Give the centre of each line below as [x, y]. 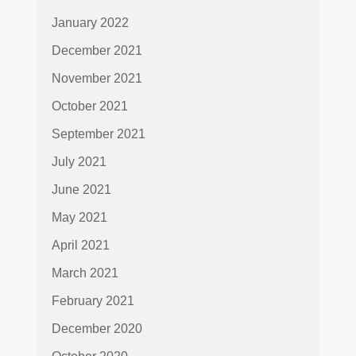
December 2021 [97, 51]
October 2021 [89, 106]
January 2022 [90, 23]
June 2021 [81, 190]
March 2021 [85, 273]
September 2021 [98, 134]
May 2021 [79, 218]
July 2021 [79, 162]
